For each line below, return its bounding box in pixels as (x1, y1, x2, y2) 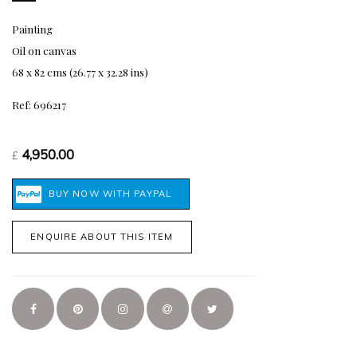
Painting (11, 22, 53, 36)
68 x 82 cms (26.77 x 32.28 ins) (11, 65, 148, 79)
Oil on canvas (11, 43, 76, 57)
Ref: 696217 (11, 96, 66, 112)
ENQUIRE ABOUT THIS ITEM (30, 231, 174, 243)
